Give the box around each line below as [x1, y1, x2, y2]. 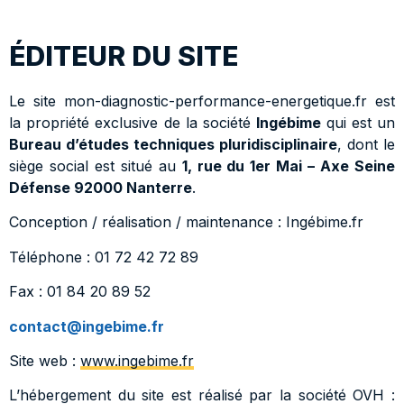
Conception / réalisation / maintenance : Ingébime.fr [9, 213, 363, 232]
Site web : [9, 351, 80, 370]
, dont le [337, 135, 395, 153]
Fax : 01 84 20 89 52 [9, 282, 151, 301]
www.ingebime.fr [80, 351, 194, 370]
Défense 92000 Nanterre [9, 179, 192, 197]
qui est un [326, 114, 396, 132]
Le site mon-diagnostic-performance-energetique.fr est [9, 92, 395, 110]
